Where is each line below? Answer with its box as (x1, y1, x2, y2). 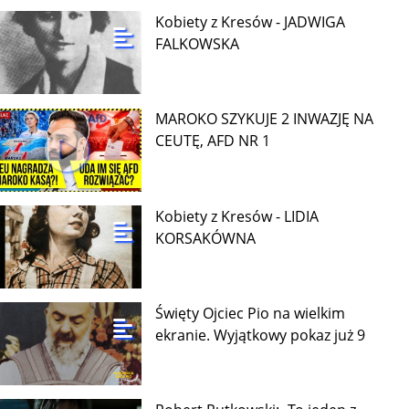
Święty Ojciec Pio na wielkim (155, 302, 346, 323)
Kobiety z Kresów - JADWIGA (155, 12, 346, 33)
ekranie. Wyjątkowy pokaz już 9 (155, 324, 366, 345)
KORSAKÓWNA (155, 227, 257, 248)
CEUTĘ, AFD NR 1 (155, 131, 271, 152)
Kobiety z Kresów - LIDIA (155, 205, 320, 226)
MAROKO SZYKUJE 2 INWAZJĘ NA (155, 109, 374, 130)
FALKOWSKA (155, 34, 240, 55)
